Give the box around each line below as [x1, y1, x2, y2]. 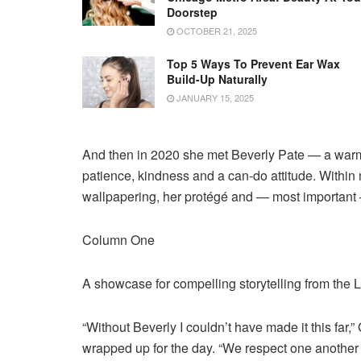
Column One [82, 230, 155, 250]
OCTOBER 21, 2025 [174, 23, 257, 37]
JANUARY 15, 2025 [174, 90, 254, 104]
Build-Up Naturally [167, 70, 268, 87]
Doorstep [167, 3, 218, 20]
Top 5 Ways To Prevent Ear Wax [167, 55, 340, 72]
